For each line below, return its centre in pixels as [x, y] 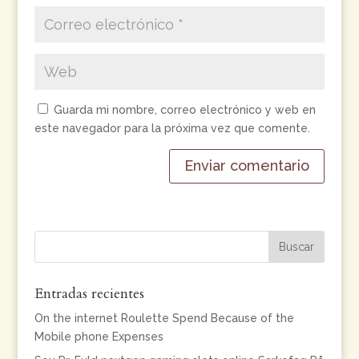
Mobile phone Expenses [99, 337]
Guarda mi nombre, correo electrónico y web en [184, 110]
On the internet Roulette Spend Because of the [164, 318]
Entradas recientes [89, 294]
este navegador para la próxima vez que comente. [172, 128]
